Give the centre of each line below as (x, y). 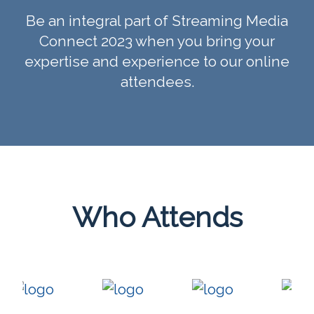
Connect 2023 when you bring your (157, 41)
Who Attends (157, 217)
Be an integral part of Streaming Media (157, 20)
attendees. (157, 81)
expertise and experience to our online (157, 61)
